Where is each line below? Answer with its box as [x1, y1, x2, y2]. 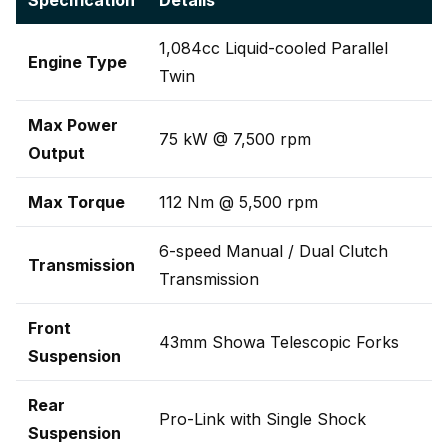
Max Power [28, 115, 118, 135]
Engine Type [28, 52, 127, 72]
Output [28, 143, 85, 163]
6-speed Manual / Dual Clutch [159, 241, 388, 261]
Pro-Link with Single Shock [159, 409, 366, 429]
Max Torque [28, 192, 125, 212]
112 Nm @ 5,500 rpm [159, 192, 318, 212]
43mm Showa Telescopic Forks [159, 332, 399, 352]
